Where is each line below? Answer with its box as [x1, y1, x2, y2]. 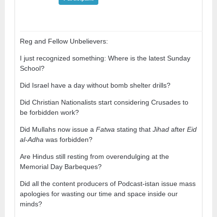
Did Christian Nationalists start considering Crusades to [20, 98, 188, 106]
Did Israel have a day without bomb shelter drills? [20, 81, 170, 89]
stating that [115, 125, 153, 133]
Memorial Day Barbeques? [20, 162, 102, 170]
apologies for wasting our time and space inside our [20, 189, 178, 198]
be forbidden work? [20, 108, 79, 116]
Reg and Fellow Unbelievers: [20, 37, 108, 45]
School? [20, 64, 45, 72]
